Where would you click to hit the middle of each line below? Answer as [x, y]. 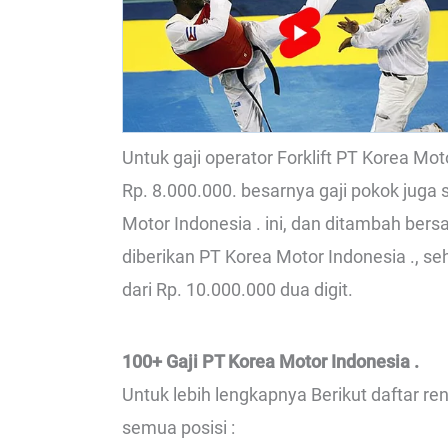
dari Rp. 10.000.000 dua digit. [237, 290]
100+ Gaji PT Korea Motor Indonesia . [270, 361]
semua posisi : [178, 427]
